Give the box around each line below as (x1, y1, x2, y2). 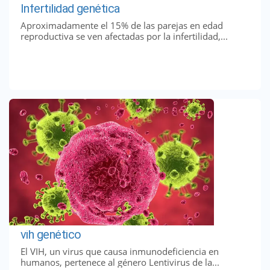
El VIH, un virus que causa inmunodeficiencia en (20, 245, 219, 257)
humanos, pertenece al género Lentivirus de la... (20, 256, 219, 268)
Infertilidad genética (20, 1, 120, 16)
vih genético (20, 227, 81, 242)
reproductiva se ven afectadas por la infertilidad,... (20, 30, 228, 42)
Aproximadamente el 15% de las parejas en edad (20, 19, 223, 31)
